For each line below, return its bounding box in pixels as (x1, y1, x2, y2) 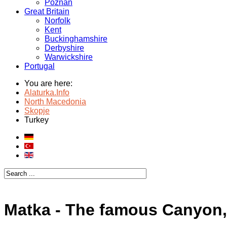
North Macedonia (24, 97, 86, 106)
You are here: (24, 79, 77, 88)
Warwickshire (45, 53, 93, 61)
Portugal (24, 62, 55, 70)
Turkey (24, 116, 49, 124)
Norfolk (45, 16, 70, 25)
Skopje (24, 106, 50, 115)
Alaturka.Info (24, 88, 69, 97)
